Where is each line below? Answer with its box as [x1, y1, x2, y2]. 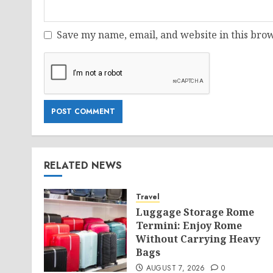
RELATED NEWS [44, 158, 122, 172]
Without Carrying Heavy [136, 232, 260, 246]
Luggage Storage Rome [136, 205, 254, 219]
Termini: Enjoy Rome [136, 219, 242, 232]
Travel [136, 191, 160, 202]
